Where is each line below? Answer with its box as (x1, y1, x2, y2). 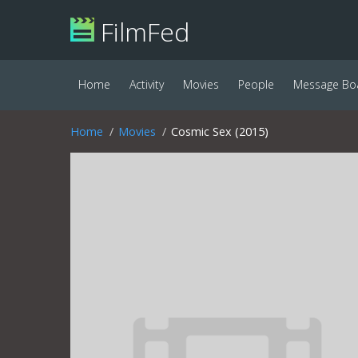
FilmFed (94, 14, 189, 49)
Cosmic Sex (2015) (171, 124, 268, 139)
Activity (129, 77, 164, 92)
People (238, 77, 274, 92)
